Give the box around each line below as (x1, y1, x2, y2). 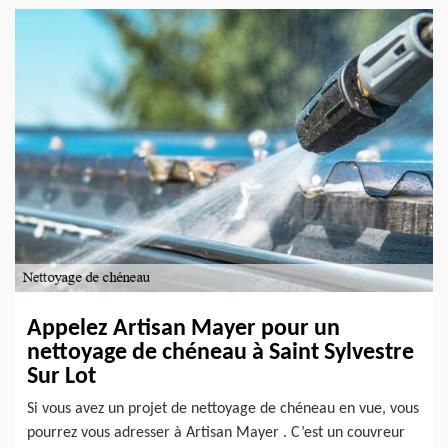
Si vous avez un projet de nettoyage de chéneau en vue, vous (27, 400, 419, 417)
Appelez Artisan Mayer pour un (27, 316, 340, 341)
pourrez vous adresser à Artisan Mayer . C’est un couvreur (27, 424, 405, 441)
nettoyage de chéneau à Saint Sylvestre (27, 340, 414, 365)
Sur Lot (27, 364, 96, 389)
